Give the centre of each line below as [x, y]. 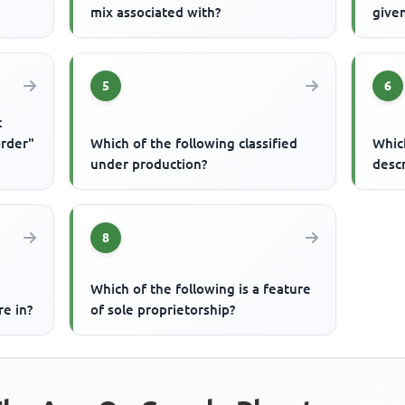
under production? [149, 165]
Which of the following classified [194, 144]
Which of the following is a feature [201, 289]
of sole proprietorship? [163, 310]
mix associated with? [156, 13]
